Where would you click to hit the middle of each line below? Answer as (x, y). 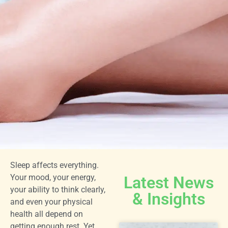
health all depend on (47, 214)
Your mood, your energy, (53, 177)
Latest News (168, 183)
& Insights (168, 199)
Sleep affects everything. (54, 165)
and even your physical (51, 202)
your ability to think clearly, (58, 190)
